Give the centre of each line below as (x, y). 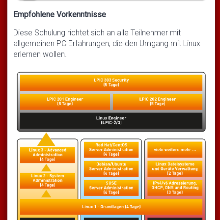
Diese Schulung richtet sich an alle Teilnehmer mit (97, 32)
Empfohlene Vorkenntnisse (60, 14)
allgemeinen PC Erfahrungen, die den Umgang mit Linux (107, 43)
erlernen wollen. (40, 54)
